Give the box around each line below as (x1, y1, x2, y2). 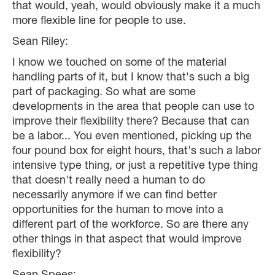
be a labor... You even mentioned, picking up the (12, 131, 252, 143)
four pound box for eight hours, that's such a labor (12, 146, 261, 158)
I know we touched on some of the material (12, 58, 227, 69)
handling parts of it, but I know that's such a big (12, 72, 249, 84)
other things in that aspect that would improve (12, 234, 242, 246)
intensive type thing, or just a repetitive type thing (12, 161, 258, 172)
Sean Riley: (12, 37, 68, 48)
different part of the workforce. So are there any (12, 220, 249, 231)
